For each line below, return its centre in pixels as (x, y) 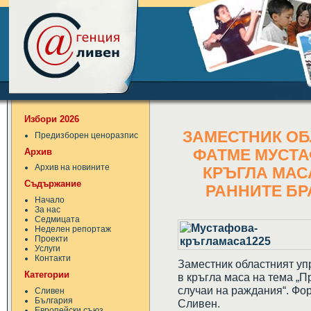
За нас (48, 210)
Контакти (53, 259)
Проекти (51, 239)
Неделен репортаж (73, 229)
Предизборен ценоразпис (86, 135)
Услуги (48, 249)
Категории (47, 274)
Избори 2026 (52, 119)
